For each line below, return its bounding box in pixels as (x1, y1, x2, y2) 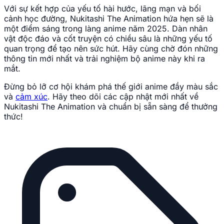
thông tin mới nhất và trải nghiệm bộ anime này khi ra (4, 53, 205, 64)
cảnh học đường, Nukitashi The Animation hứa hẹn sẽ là (4, 13, 213, 24)
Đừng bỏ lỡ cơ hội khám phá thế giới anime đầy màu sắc (4, 81, 218, 92)
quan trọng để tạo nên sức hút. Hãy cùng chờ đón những (4, 43, 218, 54)
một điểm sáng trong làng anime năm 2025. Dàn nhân (4, 23, 207, 34)
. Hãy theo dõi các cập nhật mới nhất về (47, 91, 198, 102)
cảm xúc (15, 91, 47, 102)
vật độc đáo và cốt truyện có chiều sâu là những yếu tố (4, 33, 212, 44)
